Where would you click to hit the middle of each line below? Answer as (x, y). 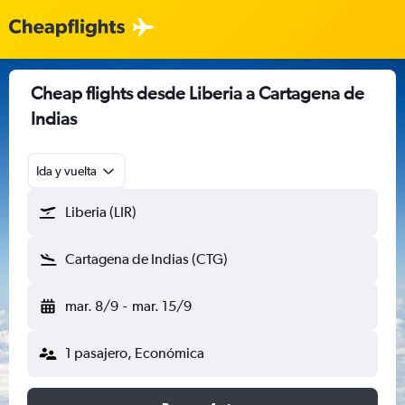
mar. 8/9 (92, 306)
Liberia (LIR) (101, 212)
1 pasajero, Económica (135, 353)
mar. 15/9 (161, 306)
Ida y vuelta (66, 171)
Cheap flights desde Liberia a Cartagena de (198, 93)
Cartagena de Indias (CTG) (146, 259)
